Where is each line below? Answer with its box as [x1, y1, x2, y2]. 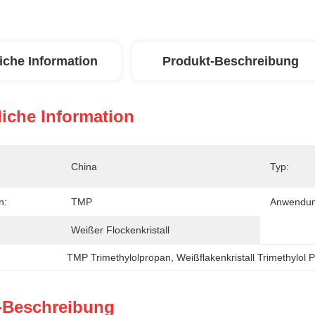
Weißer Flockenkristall [71, 224, 169, 236]
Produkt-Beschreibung [162, 54, 299, 68]
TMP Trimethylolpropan [67, 252, 172, 263]
